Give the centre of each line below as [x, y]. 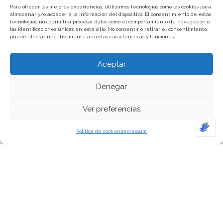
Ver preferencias [111, 109]
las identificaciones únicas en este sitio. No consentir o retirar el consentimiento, [109, 29]
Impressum [134, 131]
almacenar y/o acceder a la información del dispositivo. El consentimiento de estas [111, 14]
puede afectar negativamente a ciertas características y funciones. [92, 37]
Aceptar [111, 64]
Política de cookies [98, 131]
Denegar [111, 86]
